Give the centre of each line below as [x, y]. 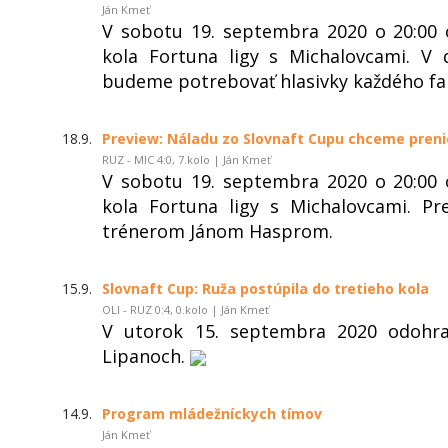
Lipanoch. [146, 355]
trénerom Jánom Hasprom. [217, 230]
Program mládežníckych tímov [212, 413]
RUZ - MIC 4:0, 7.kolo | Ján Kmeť [186, 159]
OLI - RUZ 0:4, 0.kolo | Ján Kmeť [185, 309]
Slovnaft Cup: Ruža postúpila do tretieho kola [265, 288]
